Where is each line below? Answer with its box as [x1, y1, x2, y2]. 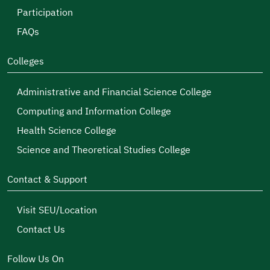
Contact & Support [7, 172, 87, 187]
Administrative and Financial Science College [17, 85, 212, 99]
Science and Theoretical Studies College [17, 143, 190, 157]
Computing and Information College [17, 104, 171, 119]
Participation [17, 5, 73, 20]
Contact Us [17, 222, 65, 237]
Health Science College [17, 124, 116, 138]
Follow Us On [7, 252, 64, 266]
